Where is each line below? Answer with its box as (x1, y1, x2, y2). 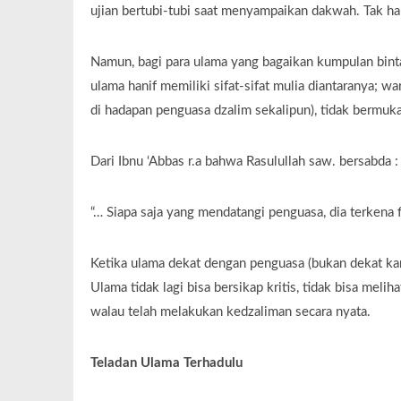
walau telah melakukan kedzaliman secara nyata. (90, 305, 371, 320)
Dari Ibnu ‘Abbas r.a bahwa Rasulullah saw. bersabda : (90, 155, 398, 169)
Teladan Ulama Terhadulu (90, 356, 243, 371)
